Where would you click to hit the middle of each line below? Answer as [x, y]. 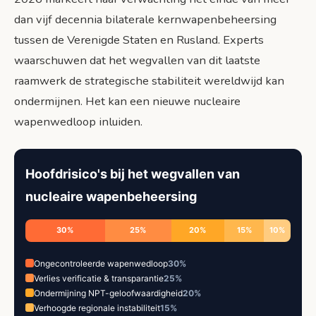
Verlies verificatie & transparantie [99, 278]
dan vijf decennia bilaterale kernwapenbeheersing [145, 19]
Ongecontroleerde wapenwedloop [101, 263]
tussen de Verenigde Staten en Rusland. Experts [139, 39]
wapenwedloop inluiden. [78, 121]
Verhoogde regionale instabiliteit [97, 308]
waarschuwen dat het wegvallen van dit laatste [137, 60]
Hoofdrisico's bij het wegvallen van [133, 174]
